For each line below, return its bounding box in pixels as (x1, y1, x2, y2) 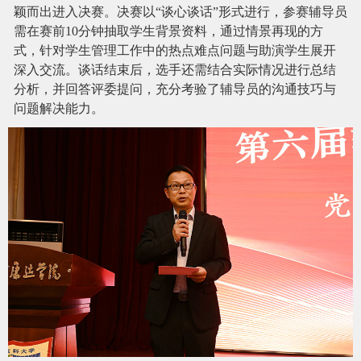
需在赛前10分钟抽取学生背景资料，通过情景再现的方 (14, 24, 323, 38)
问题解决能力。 (14, 102, 104, 115)
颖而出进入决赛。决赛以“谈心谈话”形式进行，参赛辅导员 (14, 5, 347, 19)
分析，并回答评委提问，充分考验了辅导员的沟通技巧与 (14, 82, 336, 96)
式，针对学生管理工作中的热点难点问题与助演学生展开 (14, 44, 336, 57)
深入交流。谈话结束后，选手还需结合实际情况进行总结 (14, 63, 336, 77)
